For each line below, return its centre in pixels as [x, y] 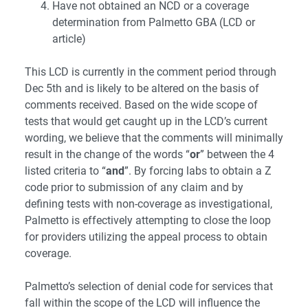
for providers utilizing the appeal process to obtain [146, 237]
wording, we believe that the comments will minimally [154, 138]
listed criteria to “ [65, 171]
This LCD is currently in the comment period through [151, 72]
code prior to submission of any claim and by [134, 188]
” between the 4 [237, 155]
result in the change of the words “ [107, 155]
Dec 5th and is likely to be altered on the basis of [142, 89]
